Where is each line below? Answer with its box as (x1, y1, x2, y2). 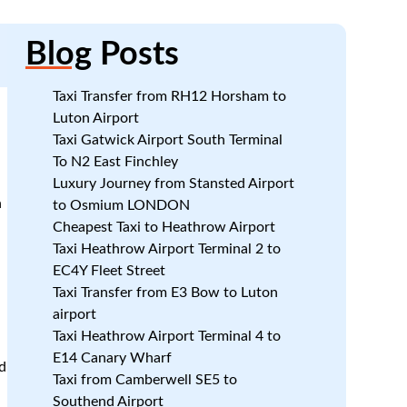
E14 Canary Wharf (52, 351, 172, 365)
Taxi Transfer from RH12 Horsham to (52, 89, 286, 104)
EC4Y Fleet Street (52, 263, 165, 278)
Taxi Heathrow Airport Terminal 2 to (52, 242, 281, 256)
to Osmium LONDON (52, 198, 190, 213)
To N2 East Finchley (52, 154, 178, 169)
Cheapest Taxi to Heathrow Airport (52, 220, 275, 234)
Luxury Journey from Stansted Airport (52, 176, 294, 191)
